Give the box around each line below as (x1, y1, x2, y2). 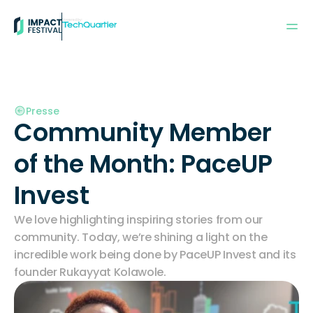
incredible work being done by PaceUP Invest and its (14, 247, 296, 263)
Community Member (14, 115, 272, 150)
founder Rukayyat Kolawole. (14, 264, 166, 280)
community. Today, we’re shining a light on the (14, 229, 268, 245)
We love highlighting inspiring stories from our (14, 212, 263, 228)
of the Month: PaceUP (14, 147, 272, 181)
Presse (26, 103, 59, 118)
